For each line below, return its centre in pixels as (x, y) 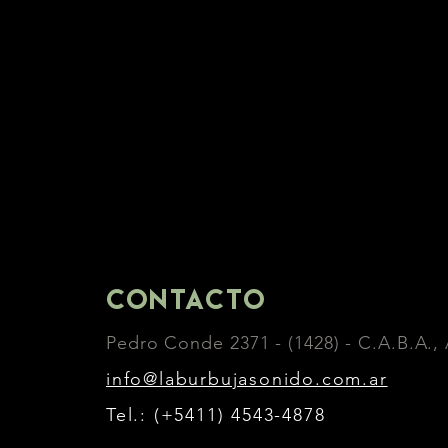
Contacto (186, 299)
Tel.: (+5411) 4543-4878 (216, 415)
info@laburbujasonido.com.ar (247, 379)
